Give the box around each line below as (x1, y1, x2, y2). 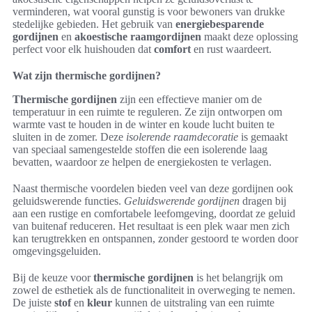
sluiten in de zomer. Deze (13, 131, 126, 143)
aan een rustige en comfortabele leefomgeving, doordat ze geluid (13, 208, 295, 220)
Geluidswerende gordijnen (124, 195, 240, 208)
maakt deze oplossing (201, 31, 298, 43)
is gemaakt (238, 131, 288, 143)
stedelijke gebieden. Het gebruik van (13, 18, 175, 31)
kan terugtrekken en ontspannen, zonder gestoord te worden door (13, 233, 298, 245)
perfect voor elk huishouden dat (13, 43, 154, 56)
